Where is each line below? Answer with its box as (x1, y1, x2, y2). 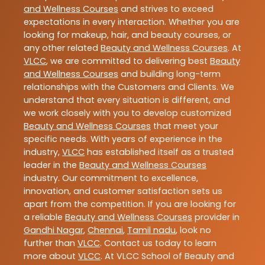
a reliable (24, 211, 65, 224)
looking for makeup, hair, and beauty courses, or (24, 29, 231, 41)
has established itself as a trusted (85, 146, 234, 159)
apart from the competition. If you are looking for (24, 198, 236, 211)
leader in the (24, 159, 79, 172)
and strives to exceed (118, 3, 214, 15)
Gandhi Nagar (24, 224, 83, 237)
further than (24, 237, 77, 250)
